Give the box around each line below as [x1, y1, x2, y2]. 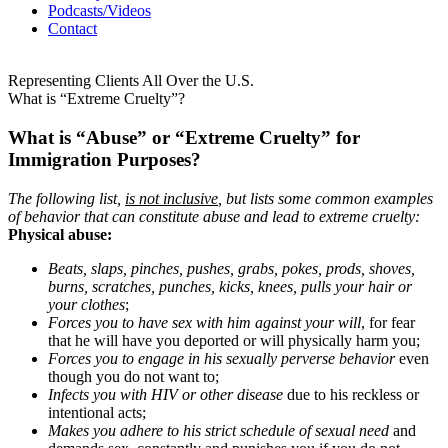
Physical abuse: [8, 225, 112, 243]
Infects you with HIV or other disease [48, 385, 283, 403]
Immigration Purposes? [8, 149, 201, 171]
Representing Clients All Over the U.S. [8, 72, 254, 90]
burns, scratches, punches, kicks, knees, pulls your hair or [48, 277, 412, 295]
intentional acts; [48, 403, 146, 421]
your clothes [48, 295, 125, 313]
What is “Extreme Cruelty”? [8, 90, 185, 108]
